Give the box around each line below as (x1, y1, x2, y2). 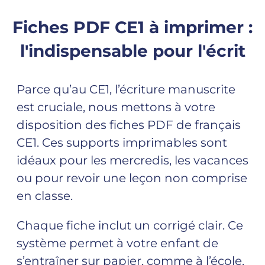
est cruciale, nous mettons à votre (17, 100, 215, 115)
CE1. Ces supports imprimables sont (17, 135, 227, 150)
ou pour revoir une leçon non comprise (17, 171, 247, 186)
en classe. (17, 189, 73, 203)
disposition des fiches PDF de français (17, 118, 241, 132)
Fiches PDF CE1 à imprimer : (12, 17, 253, 38)
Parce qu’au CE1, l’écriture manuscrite (17, 82, 235, 97)
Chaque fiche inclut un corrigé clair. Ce (17, 218, 243, 233)
